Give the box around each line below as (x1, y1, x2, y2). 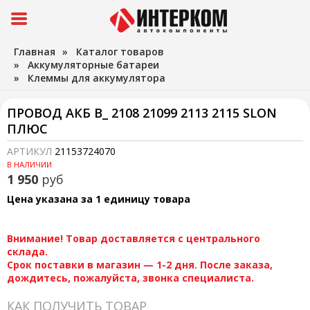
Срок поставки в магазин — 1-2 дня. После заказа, (7, 258, 273, 271)
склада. (7, 245, 48, 258)
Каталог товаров (76, 45, 164, 58)
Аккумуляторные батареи (28, 58, 159, 71)
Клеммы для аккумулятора (28, 71, 165, 84)
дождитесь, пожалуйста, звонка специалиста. (7, 271, 254, 284)
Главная (14, 45, 55, 58)
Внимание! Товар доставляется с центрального (7, 232, 260, 245)
